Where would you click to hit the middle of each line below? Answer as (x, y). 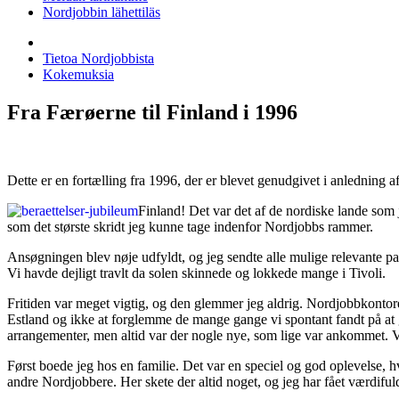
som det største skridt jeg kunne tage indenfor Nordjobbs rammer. (190, 226)
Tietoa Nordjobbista (98, 58)
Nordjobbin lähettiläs (102, 12)
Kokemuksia (78, 74)
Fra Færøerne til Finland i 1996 (152, 112)
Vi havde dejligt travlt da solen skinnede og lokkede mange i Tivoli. (196, 273)
